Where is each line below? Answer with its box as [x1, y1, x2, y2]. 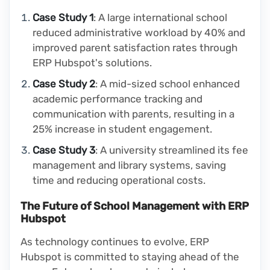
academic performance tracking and [33, 93, 202, 105]
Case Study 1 [33, 11, 93, 24]
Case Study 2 [33, 78, 95, 90]
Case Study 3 [33, 144, 95, 157]
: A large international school [93, 11, 227, 24]
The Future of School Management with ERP [20, 199, 249, 213]
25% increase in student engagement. [33, 123, 212, 136]
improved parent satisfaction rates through [33, 42, 237, 54]
